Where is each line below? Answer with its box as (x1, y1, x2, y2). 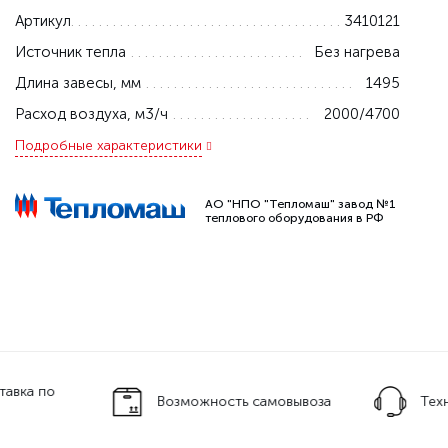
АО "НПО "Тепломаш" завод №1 (204, 197, 396, 211)
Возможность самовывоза (157, 393, 332, 411)
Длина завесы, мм (14, 74, 141, 92)
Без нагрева (314, 43, 400, 61)
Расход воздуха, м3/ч (14, 105, 168, 123)
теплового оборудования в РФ (204, 211, 383, 225)
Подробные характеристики (14, 137, 202, 154)
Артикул (14, 12, 71, 30)
